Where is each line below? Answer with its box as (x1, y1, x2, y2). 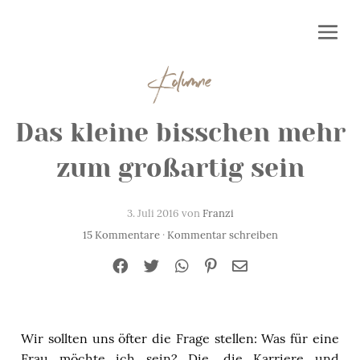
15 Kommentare (82, 227, 160, 242)
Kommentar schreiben (166, 227, 278, 242)
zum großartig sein (55, 153, 305, 183)
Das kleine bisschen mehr (14, 118, 346, 148)
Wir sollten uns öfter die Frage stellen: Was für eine (21, 330, 339, 346)
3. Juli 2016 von (126, 207, 202, 220)
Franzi (202, 207, 234, 220)
